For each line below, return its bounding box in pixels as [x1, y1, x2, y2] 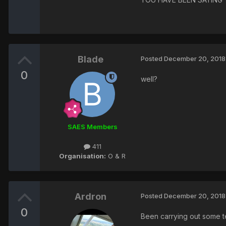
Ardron [74, 191, 106, 202]
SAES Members [67, 122, 118, 131]
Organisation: [59, 152, 106, 160]
